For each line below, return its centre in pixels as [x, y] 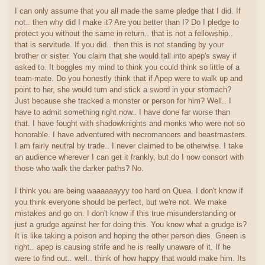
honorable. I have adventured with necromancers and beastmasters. [131, 135]
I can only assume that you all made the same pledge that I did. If [128, 11]
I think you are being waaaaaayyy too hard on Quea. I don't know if [129, 191]
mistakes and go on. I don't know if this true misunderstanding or [125, 214]
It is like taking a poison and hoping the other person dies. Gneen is [130, 236]
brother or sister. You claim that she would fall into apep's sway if [126, 56]
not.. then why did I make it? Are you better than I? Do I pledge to [127, 22]
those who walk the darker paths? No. [79, 169]
